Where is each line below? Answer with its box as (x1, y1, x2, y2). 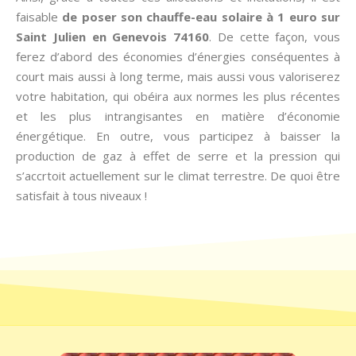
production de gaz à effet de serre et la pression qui (16, 148, 340, 164)
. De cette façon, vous (209, 29, 340, 44)
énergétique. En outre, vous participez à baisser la (16, 128, 340, 144)
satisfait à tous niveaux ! (16, 188, 147, 203)
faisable (16, 9, 63, 25)
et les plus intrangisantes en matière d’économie (16, 108, 340, 124)
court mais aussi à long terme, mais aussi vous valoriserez (16, 68, 340, 84)
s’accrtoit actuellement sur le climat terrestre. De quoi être (16, 168, 340, 184)
